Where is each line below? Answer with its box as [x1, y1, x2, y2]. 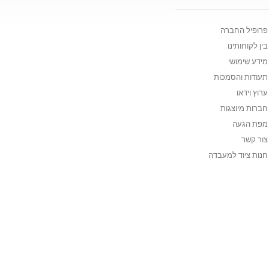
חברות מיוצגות [220, 104, 268, 113]
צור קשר [241, 135, 268, 144]
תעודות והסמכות [214, 73, 268, 82]
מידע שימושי [228, 57, 268, 66]
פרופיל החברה [220, 26, 268, 35]
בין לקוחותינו [228, 41, 268, 50]
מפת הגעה [232, 119, 268, 128]
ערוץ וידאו [237, 88, 268, 97]
